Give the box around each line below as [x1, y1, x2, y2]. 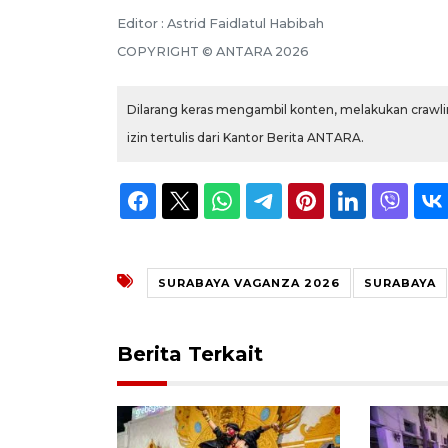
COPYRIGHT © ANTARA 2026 [117, 43, 309, 59]
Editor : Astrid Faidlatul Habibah [117, 15, 324, 31]
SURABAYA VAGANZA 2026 [158, 275, 340, 290]
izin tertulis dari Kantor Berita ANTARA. [127, 129, 364, 145]
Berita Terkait [117, 341, 263, 366]
